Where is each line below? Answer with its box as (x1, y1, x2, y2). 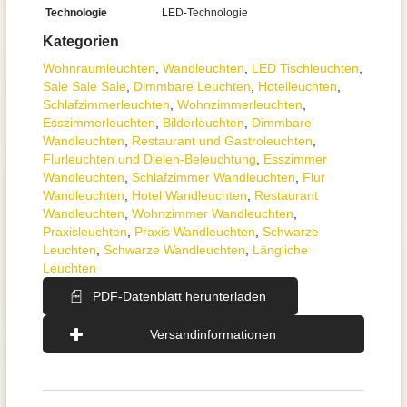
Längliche (253, 243, 308, 257)
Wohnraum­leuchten (43, 61, 155, 75)
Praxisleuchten (43, 224, 127, 239)
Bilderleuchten (163, 115, 244, 130)
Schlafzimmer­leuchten (43, 97, 170, 112)
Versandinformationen (149, 327, 276, 342)
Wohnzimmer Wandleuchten (132, 206, 293, 221)
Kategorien (43, 34, 119, 49)
